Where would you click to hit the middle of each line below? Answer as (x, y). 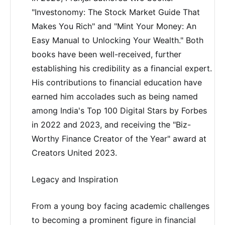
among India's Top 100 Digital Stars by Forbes (119, 110)
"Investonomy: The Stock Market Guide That (116, 12)
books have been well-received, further (106, 54)
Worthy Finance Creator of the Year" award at (119, 138)
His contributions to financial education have (117, 82)
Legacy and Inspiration (75, 179)
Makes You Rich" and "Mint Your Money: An (114, 26)
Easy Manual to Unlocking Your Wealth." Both (117, 40)
